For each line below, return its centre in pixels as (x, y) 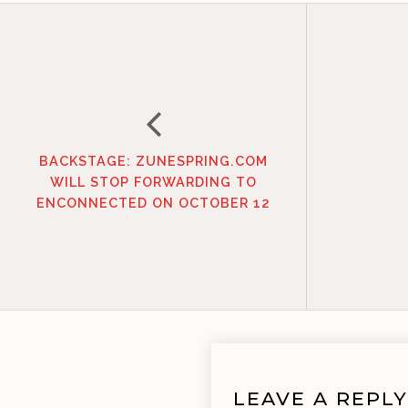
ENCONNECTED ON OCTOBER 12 (153, 202)
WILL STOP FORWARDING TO (153, 181)
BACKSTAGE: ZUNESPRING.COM (153, 160)
